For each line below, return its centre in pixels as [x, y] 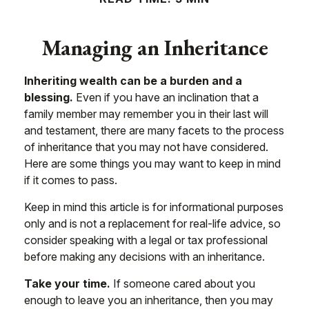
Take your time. [67, 283]
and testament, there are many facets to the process [154, 130]
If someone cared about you [183, 283]
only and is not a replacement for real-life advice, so [152, 223]
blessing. [49, 97]
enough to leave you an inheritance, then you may [149, 300]
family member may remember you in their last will [146, 114]
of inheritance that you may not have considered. [146, 147]
